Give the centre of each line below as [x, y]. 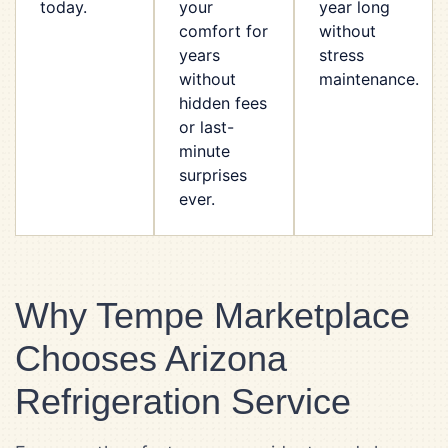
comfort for [224, 30]
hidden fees [223, 102]
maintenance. [368, 78]
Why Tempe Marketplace [212, 315]
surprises [213, 174]
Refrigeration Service [183, 401]
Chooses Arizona [151, 358]
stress [341, 54]
